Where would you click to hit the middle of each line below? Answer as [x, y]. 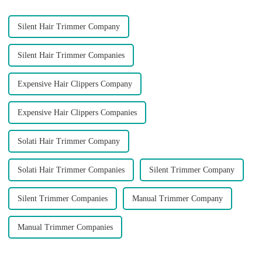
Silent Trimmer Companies [62, 199]
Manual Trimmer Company [177, 199]
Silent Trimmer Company [192, 170]
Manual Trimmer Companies [65, 227]
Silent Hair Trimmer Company [68, 27]
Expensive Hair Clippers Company [75, 84]
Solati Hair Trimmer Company [68, 142]
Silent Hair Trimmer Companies [71, 56]
